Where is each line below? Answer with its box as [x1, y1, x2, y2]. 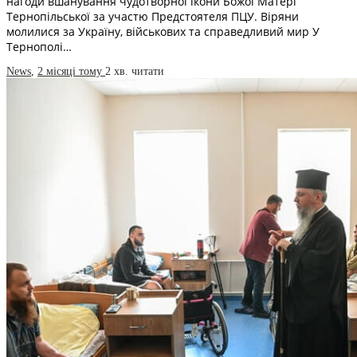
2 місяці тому [37, 65, 105, 78]
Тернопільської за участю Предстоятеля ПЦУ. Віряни [6, 9, 299, 25]
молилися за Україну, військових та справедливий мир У [6, 24, 320, 40]
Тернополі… [6, 39, 72, 55]
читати [131, 65, 164, 78]
